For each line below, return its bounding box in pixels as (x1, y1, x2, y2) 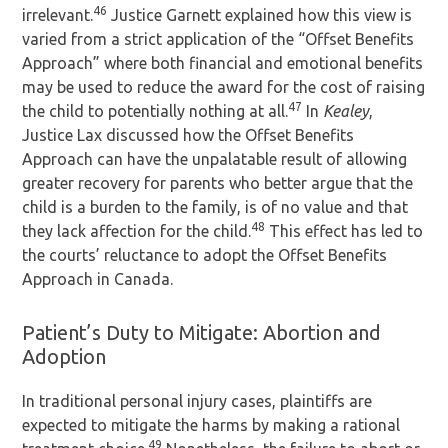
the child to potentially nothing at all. (22, 102, 289, 120)
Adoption (22, 345, 107, 368)
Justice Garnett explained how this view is (107, 6, 413, 24)
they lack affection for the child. (22, 222, 252, 240)
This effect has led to (265, 222, 424, 240)
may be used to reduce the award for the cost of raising (22, 78, 426, 96)
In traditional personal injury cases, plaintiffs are (22, 392, 373, 410)
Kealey (323, 102, 370, 120)
